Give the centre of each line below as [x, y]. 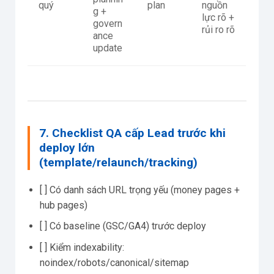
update [108, 48]
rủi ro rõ [218, 29]
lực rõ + [218, 17]
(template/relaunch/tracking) [118, 162]
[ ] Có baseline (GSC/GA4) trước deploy [123, 226]
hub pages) [64, 205]
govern [108, 23]
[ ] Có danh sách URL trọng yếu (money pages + [140, 190]
